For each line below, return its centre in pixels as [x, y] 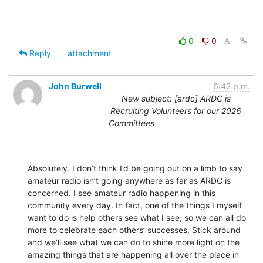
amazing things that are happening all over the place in [133, 255]
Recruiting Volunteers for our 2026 [176, 111]
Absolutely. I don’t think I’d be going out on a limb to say [135, 168]
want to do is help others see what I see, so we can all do [137, 218]
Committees [131, 123]
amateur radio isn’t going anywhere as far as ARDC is [129, 181]
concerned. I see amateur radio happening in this [122, 193]
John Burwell [75, 86]
